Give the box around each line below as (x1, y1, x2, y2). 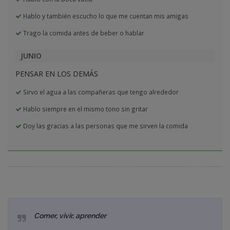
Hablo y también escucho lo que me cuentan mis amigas (22, 12, 188, 20)
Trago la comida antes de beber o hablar (22, 29, 144, 37)
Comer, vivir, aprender (34, 212, 106, 220)
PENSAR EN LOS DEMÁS (15, 69, 98, 79)
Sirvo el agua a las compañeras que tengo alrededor (22, 88, 179, 96)
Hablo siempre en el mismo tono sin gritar (22, 105, 148, 113)
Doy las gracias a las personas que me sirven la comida (22, 122, 188, 130)
